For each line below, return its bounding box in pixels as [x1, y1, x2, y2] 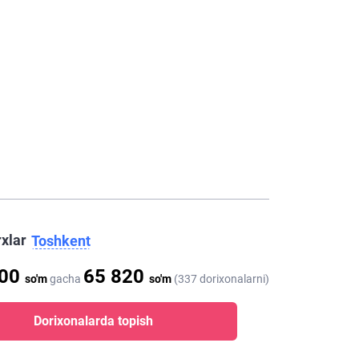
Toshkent [31, 232, 91, 250]
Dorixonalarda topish [33, 313, 153, 329]
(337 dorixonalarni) [171, 272, 269, 286]
